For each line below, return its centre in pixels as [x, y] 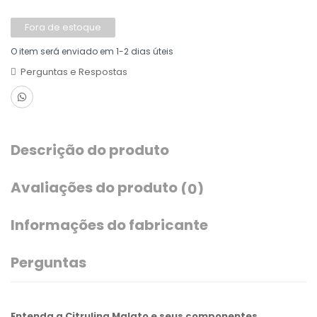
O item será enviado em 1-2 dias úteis [92, 51]
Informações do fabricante [109, 225]
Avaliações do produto [96, 188]
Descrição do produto [90, 150]
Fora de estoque [63, 27]
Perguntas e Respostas [74, 72]
